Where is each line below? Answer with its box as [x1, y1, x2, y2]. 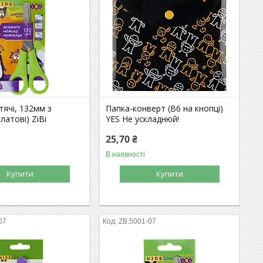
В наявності [106, 150, 146, 159]
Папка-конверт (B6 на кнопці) [106, 102, 224, 114]
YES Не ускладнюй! [106, 113, 180, 124]
